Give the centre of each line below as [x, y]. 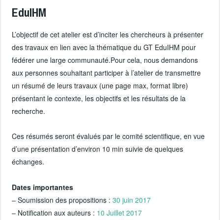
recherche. [29, 111]
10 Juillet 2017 [120, 212]
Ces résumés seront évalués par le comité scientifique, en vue [109, 136]
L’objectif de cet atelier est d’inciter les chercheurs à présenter [108, 35]
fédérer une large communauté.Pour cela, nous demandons [105, 60]
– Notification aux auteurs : [55, 212]
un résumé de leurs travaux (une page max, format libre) [100, 86]
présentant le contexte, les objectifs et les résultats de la [99, 98]
